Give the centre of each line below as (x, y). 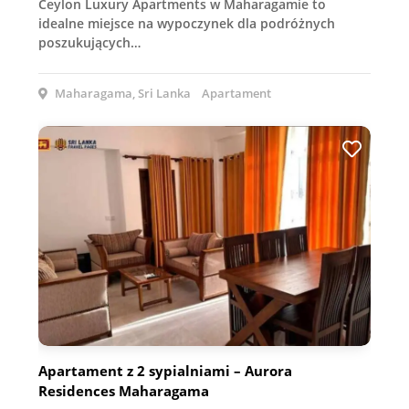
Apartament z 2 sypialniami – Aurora (165, 371)
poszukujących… (89, 42)
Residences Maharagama (124, 391)
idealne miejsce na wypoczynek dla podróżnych (187, 23)
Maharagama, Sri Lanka (121, 93)
